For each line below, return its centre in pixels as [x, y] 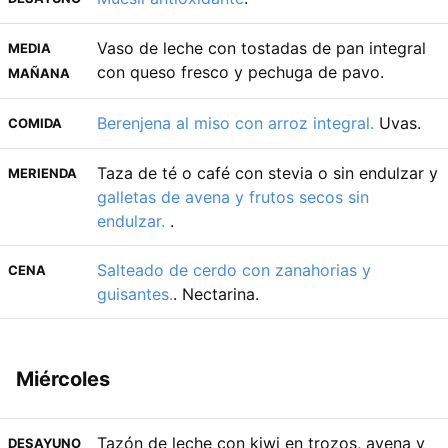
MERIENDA [42, 172]
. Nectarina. [216, 293]
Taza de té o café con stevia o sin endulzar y [267, 172]
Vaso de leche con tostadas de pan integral [261, 47]
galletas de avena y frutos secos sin [233, 196]
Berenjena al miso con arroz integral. [235, 122]
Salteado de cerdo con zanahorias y [234, 269]
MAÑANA [39, 72]
